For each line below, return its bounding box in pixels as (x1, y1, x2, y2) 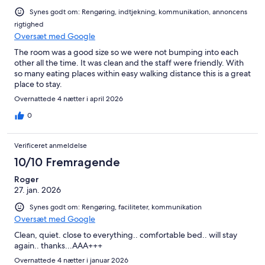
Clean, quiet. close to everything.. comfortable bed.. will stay (14, 230, 237, 241)
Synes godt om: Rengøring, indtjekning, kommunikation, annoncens (30, 7, 247, 17)
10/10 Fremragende (14, 154, 120, 169)
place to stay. (14, 78, 62, 89)
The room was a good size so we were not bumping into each (14, 46, 238, 57)
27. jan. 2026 (14, 184, 61, 195)
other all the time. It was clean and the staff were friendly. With (14, 57, 244, 68)
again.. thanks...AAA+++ (14, 240, 102, 251)
